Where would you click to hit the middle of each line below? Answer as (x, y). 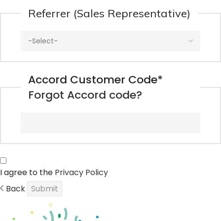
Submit (45, 189)
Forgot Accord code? (85, 95)
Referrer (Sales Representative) (109, 13)
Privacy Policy (81, 172)
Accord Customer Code (93, 80)
